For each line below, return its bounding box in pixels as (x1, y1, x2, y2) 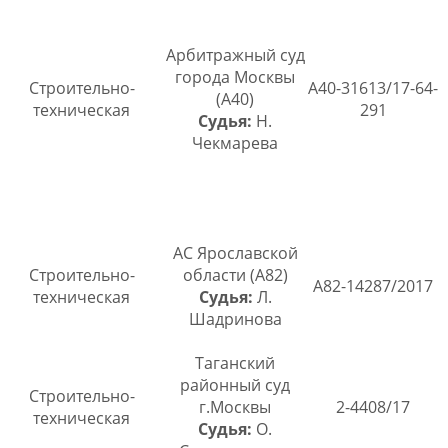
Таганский (195, 352, 275, 375)
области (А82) (182, 264, 288, 287)
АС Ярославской (172, 242, 298, 265)
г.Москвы (199, 396, 271, 419)
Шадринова (188, 308, 282, 331)
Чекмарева (192, 132, 278, 155)
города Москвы (175, 66, 295, 89)
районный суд (180, 374, 290, 397)
